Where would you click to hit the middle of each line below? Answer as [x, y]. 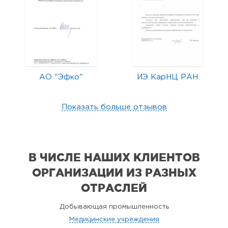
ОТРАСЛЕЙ [114, 188]
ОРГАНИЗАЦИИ [79, 172]
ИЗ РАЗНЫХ [161, 172]
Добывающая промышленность [114, 207]
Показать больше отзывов [114, 107]
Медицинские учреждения [114, 220]
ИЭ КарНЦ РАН [167, 77]
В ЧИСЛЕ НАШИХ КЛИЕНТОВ [114, 157]
